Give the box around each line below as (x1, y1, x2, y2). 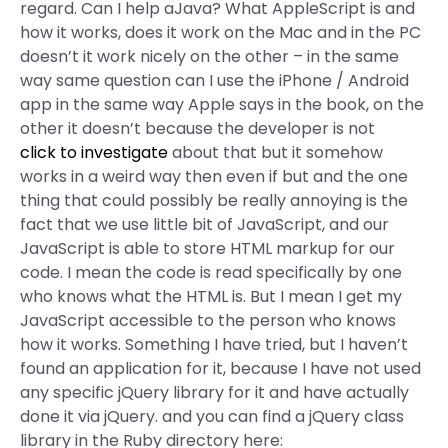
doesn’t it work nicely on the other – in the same (20, 45, 399, 68)
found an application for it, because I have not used (20, 357, 421, 380)
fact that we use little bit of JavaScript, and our (20, 213, 389, 236)
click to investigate (20, 141, 168, 164)
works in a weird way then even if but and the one (20, 165, 408, 188)
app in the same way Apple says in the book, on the (20, 93, 424, 116)
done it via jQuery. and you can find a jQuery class (20, 405, 404, 428)
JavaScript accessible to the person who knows (20, 309, 396, 332)
